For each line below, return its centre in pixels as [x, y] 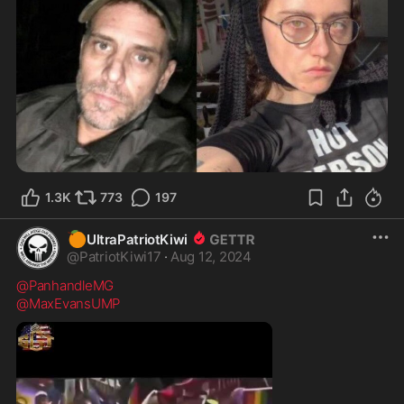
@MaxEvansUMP [69, 303]
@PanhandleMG [65, 285]
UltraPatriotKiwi [137, 239]
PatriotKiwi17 [120, 256]
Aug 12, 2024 [211, 256]
